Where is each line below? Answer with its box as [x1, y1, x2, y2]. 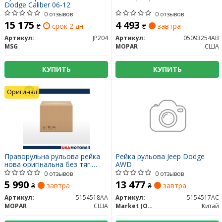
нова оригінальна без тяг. [4, 160, 92, 169]
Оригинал [6, 88, 37, 97]
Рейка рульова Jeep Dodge [115, 152, 205, 162]
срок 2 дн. [50, 21, 85, 31]
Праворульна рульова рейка [4, 152, 100, 162]
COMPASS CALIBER [4, 167, 68, 177]
